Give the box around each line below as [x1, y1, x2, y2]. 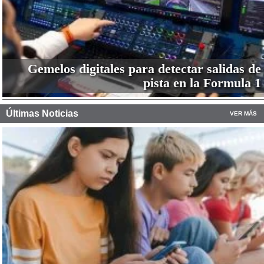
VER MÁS [230, 110, 257, 117]
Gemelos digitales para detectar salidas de [27, 61, 261, 76]
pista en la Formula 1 [143, 75, 261, 90]
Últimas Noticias [6, 108, 78, 118]
